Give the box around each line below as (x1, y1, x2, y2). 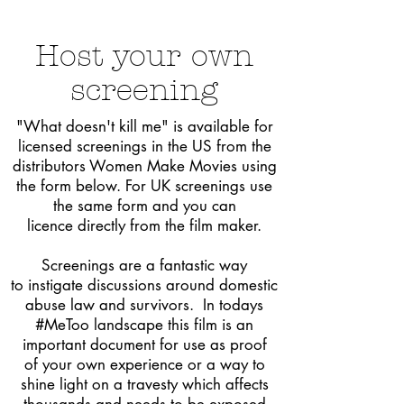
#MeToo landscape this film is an (35, 315, 253, 335)
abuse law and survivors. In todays (25, 295, 263, 315)
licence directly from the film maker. (27, 216, 262, 235)
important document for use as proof (22, 335, 267, 354)
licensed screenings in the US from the (17, 136, 271, 156)
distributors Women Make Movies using (12, 156, 277, 176)
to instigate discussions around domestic (11, 275, 278, 295)
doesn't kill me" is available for (65, 116, 273, 136)
